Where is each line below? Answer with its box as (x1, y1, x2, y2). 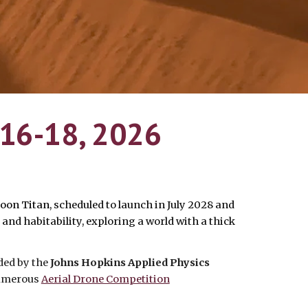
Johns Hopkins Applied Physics (49, 256, 210, 269)
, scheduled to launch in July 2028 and (49, 199, 234, 211)
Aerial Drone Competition (41, 273, 170, 285)
